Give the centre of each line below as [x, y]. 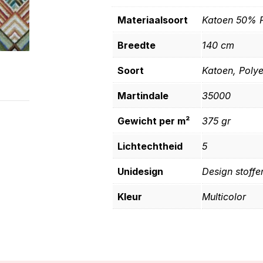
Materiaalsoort [153, 20]
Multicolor [224, 197]
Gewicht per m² [154, 121]
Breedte [136, 45]
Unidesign [140, 172]
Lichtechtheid [150, 146]
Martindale [143, 96]
